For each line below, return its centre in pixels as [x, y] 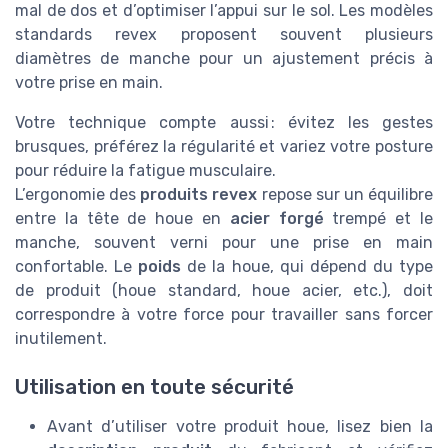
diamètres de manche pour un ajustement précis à [224, 58]
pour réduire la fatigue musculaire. [145, 170]
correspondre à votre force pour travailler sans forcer [224, 314]
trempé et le [378, 218]
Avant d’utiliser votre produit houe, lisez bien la [240, 427]
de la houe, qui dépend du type [307, 266]
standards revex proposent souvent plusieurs [224, 34]
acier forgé [276, 218]
